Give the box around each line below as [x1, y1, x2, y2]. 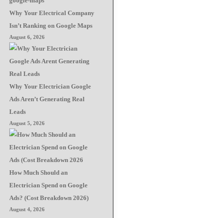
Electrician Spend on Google [9, 181, 88, 189]
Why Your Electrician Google [9, 82, 91, 90]
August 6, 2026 [9, 34, 45, 40]
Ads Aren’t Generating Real [9, 95, 85, 103]
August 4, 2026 [9, 206, 45, 212]
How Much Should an [9, 168, 68, 176]
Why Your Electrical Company [9, 9, 95, 17]
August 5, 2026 [9, 120, 45, 126]
